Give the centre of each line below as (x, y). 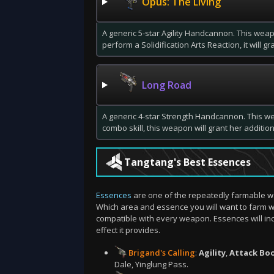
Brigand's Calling (162, 253)
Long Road (166, 85)
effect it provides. (128, 230)
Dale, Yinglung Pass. (151, 264)
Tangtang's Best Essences (187, 162)
